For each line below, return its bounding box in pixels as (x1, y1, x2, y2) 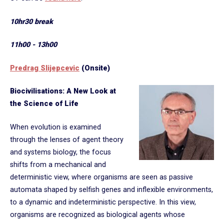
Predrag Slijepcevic (10, 63, 79, 72)
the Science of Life (10, 99, 78, 108)
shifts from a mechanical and (10, 160, 106, 169)
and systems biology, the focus (10, 147, 111, 156)
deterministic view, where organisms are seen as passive (10, 172, 193, 181)
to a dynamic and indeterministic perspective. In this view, (10, 197, 196, 206)
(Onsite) (79, 63, 110, 72)
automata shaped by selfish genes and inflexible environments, (10, 185, 213, 194)
